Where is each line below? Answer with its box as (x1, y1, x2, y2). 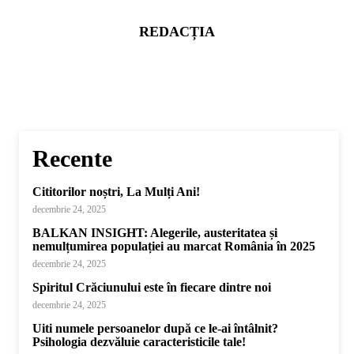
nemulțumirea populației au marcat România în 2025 (32, 239, 315, 253)
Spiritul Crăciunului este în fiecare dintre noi (32, 281, 271, 294)
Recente (32, 145, 112, 171)
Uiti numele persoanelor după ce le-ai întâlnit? (32, 322, 278, 335)
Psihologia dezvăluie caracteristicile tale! (32, 335, 246, 348)
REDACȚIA (139, 24, 215, 40)
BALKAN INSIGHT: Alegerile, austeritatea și (32, 226, 277, 239)
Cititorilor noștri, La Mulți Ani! (32, 185, 200, 198)
